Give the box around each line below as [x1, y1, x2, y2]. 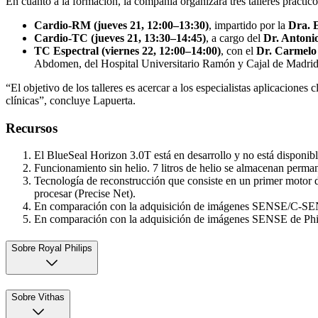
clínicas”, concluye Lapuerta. [6, 94, 136, 106]
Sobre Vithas [11, 291, 65, 302]
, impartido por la [209, 19, 288, 31]
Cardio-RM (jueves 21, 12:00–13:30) [34, 19, 209, 31]
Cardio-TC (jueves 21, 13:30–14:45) [34, 32, 206, 44]
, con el [221, 45, 256, 57]
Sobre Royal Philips [11, 243, 92, 254]
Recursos [6, 120, 57, 136]
